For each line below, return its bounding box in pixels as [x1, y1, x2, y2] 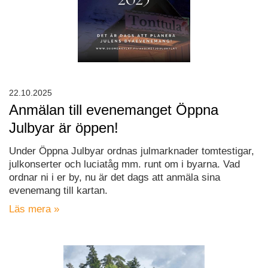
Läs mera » [9, 203, 59, 215]
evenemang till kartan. [9, 185, 108, 197]
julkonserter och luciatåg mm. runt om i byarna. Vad [9, 159, 240, 170]
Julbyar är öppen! [9, 120, 118, 136]
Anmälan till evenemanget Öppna [9, 102, 218, 118]
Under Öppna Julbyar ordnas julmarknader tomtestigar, [9, 145, 254, 157]
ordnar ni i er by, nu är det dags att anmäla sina [9, 172, 220, 184]
